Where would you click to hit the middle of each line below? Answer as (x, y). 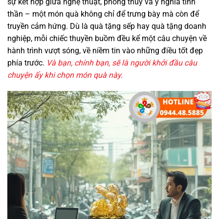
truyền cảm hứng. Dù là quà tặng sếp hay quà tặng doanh (107, 26)
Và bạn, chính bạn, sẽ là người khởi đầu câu (122, 63)
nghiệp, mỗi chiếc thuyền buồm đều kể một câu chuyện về (107, 38)
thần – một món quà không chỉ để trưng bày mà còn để (103, 14)
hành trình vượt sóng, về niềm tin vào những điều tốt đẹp (105, 50)
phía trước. (27, 63)
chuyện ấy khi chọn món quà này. (65, 75)
